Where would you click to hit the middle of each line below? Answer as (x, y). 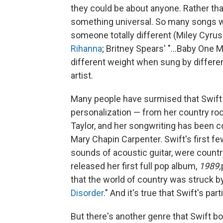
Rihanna (86, 48)
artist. (82, 75)
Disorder (87, 193)
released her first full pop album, (135, 166)
